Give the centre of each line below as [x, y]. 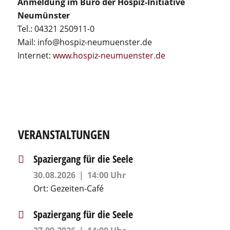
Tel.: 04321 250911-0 [56, 29]
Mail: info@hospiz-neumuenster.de [84, 42]
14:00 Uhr [106, 175]
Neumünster [43, 15]
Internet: [35, 55]
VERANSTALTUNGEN [64, 134]
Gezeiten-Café [77, 188]
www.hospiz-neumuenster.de [109, 55]
